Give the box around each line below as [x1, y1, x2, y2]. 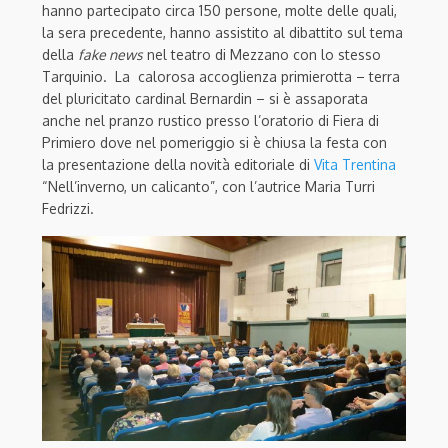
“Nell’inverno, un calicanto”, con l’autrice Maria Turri [42, 177, 375, 195]
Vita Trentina [314, 155, 396, 173]
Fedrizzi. [42, 199, 94, 217]
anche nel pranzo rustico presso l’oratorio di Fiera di [42, 111, 379, 129]
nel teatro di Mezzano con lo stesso [143, 45, 381, 63]
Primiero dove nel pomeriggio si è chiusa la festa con [42, 133, 387, 151]
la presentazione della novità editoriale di [42, 155, 314, 173]
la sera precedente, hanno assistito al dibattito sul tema [42, 23, 403, 41]
